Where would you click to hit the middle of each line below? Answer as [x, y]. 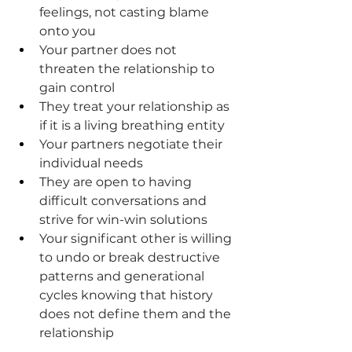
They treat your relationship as [136, 107]
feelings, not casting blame [126, 13]
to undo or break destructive [131, 258]
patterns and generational [123, 277]
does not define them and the [137, 314]
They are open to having [117, 182]
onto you [68, 31]
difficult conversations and [125, 201]
